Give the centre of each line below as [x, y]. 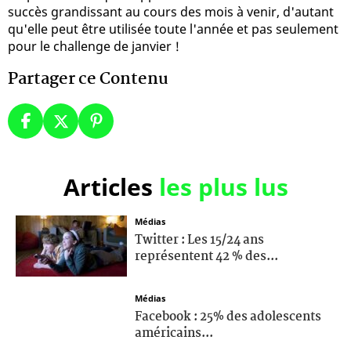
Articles [111, 186]
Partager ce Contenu [88, 79]
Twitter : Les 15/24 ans [199, 240]
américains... [174, 333]
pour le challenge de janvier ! [94, 46]
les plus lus [223, 186]
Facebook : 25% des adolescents [228, 317]
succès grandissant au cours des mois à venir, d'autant [171, 11]
